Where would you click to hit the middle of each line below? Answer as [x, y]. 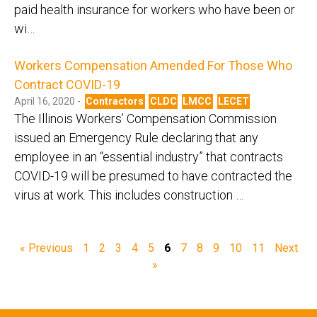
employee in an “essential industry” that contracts [149, 156]
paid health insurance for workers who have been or [155, 9]
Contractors [115, 101]
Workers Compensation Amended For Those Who [153, 65]
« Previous [46, 248]
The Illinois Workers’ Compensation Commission [145, 118]
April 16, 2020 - [48, 101]
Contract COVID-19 [67, 84]
